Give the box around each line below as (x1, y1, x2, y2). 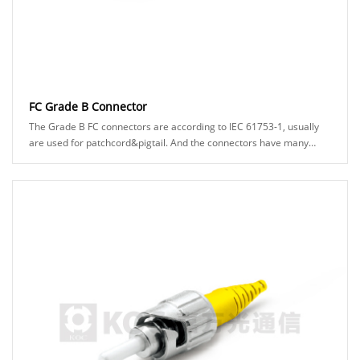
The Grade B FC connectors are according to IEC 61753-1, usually (29, 120, 319, 134)
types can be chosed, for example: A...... (29, 152, 204, 166)
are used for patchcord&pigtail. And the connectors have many (29, 136, 309, 150)
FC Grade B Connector (29, 99, 147, 115)
